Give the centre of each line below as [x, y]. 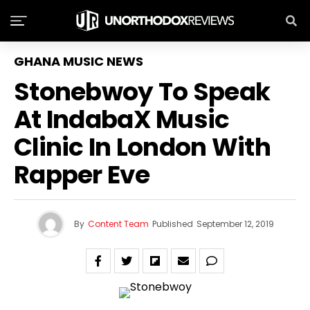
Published [172, 224]
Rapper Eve [82, 175]
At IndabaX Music [122, 119]
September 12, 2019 [235, 224]
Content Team [118, 224]
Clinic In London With [142, 147]
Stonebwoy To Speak [142, 92]
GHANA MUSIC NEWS [79, 61]
